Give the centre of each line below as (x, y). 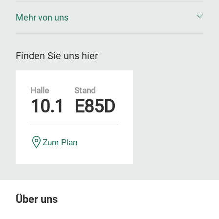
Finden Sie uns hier (57, 56)
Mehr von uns (42, 17)
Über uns (37, 199)
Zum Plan (60, 142)
